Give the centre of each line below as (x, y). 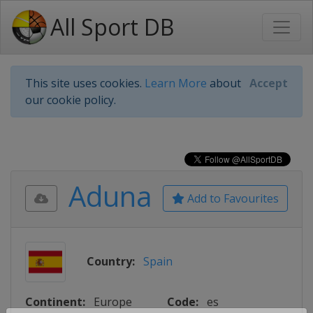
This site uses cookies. (85, 83)
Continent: (55, 302)
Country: (111, 261)
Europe (113, 302)
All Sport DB (112, 27)
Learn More (176, 83)
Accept (269, 83)
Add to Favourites (232, 198)
